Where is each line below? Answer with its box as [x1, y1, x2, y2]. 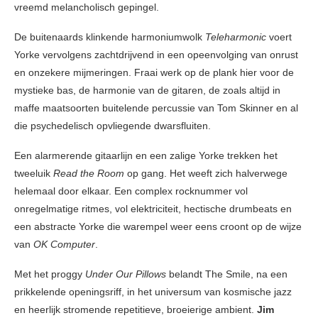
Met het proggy [14, 268, 85, 280]
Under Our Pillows [85, 268, 166, 280]
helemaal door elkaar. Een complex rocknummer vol [14, 185, 248, 197]
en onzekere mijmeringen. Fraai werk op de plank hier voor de [14, 67, 294, 79]
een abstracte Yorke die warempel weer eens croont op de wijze [14, 221, 302, 233]
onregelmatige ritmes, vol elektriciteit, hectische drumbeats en [14, 203, 292, 215]
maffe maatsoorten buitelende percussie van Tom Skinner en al [14, 102, 298, 114]
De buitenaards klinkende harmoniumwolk [14, 31, 205, 43]
